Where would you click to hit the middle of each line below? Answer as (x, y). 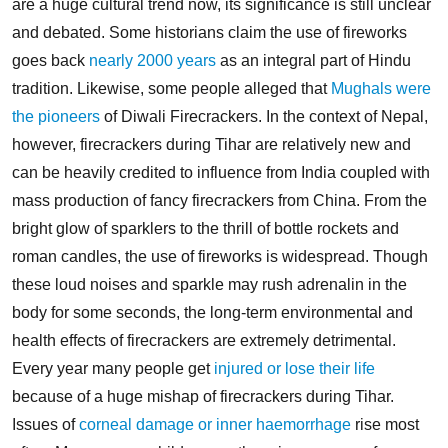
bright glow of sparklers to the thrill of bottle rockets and (205, 228)
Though (400, 256)
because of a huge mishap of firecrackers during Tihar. (203, 396)
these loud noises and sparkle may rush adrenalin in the (209, 284)
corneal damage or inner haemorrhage (215, 424)
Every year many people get (113, 368)
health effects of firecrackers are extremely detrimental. (204, 340)
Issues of (45, 424)
